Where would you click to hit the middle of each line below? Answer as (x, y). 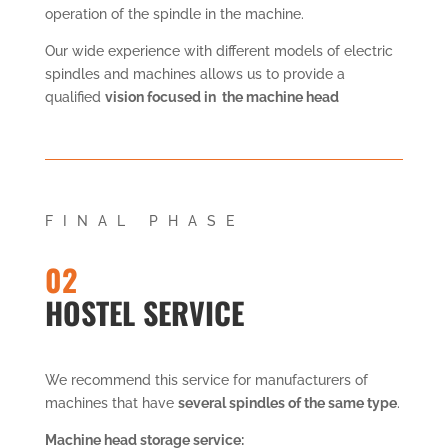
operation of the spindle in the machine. (174, 13)
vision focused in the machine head (221, 96)
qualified (74, 96)
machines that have (111, 402)
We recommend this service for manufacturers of (206, 379)
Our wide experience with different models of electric (218, 50)
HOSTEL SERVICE (144, 312)
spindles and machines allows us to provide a (194, 73)
